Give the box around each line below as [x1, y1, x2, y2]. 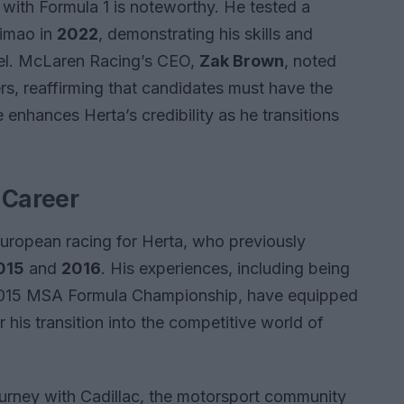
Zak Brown [199, 51, 284, 71]
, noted [284, 51, 336, 71]
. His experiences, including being [101, 259, 350, 279]
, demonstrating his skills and [98, 24, 313, 44]
